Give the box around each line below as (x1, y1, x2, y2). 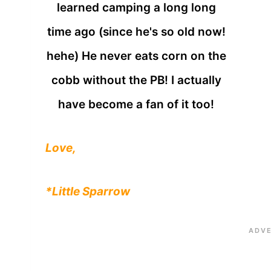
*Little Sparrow (45, 184, 130, 199)
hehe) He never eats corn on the (46, 49, 226, 64)
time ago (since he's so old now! (47, 25, 226, 39)
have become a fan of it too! (58, 97, 214, 112)
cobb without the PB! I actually (51, 73, 221, 88)
